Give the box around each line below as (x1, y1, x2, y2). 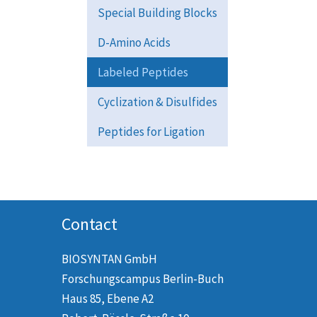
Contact (62, 213, 117, 235)
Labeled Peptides (98, 64, 188, 80)
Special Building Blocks (98, 5, 217, 21)
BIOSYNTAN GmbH (62, 251, 157, 267)
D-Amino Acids (98, 35, 171, 50)
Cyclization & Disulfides (98, 94, 217, 110)
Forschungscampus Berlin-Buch (62, 271, 226, 287)
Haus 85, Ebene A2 (62, 291, 156, 307)
